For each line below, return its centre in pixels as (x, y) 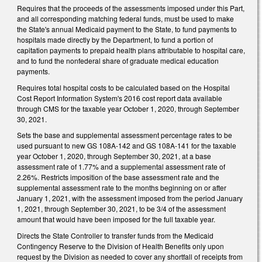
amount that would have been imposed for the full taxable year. (116, 219)
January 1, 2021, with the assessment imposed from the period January (130, 198)
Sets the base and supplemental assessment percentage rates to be (125, 135)
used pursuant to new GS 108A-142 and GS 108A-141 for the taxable (127, 146)
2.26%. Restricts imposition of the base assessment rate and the (118, 177)
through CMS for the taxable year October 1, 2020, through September (128, 108)
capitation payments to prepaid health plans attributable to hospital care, (131, 50)
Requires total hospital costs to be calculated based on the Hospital (123, 87)
